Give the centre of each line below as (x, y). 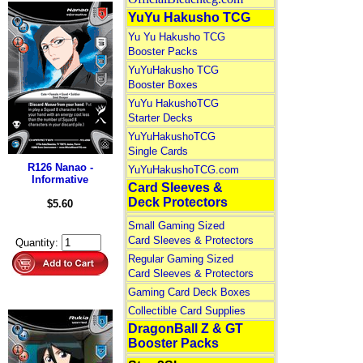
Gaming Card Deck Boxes (189, 292)
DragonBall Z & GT (185, 329)
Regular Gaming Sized (180, 259)
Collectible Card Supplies (186, 311)
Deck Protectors (177, 202)
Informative (60, 179)
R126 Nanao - (60, 167)
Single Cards (158, 151)
